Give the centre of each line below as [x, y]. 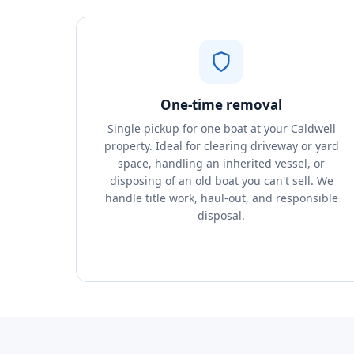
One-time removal [221, 105]
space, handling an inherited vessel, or [221, 163]
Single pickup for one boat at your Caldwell [221, 128]
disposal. [221, 215]
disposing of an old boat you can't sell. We [221, 181]
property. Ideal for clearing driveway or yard [221, 146]
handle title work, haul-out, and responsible [221, 198]
